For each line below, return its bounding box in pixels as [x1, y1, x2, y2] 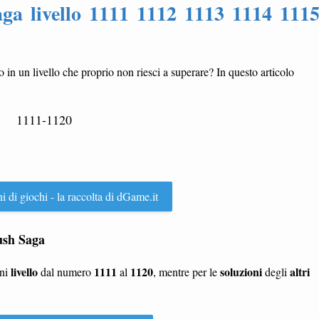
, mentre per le [153, 264, 220, 279]
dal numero [38, 264, 94, 279]
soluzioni [220, 263, 262, 280]
